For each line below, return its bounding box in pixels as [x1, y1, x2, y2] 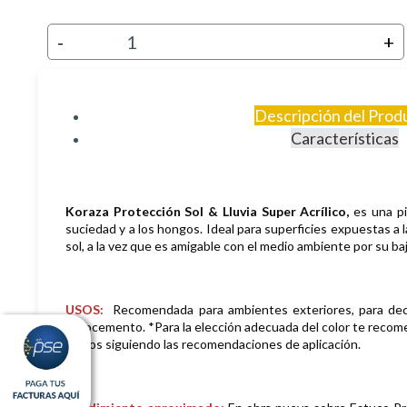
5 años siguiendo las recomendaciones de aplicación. [65, 335, 363, 352]
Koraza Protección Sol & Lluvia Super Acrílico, [65, 203, 350, 219]
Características [291, 127, 399, 148]
